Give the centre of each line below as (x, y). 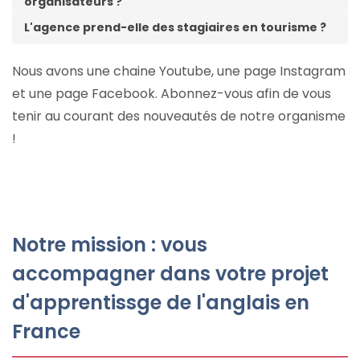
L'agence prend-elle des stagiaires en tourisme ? (175, 27)
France (46, 331)
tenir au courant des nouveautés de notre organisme (179, 116)
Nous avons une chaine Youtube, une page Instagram (179, 71)
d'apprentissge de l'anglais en (161, 302)
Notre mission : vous (110, 244)
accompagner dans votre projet (170, 273)
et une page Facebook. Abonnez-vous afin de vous (172, 93)
